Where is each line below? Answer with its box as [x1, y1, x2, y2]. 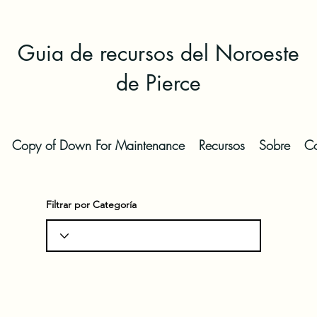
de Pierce [115, 69, 201, 97]
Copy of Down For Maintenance [12, 137, 185, 154]
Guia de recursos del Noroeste [17, 39, 299, 67]
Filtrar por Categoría [46, 198, 137, 211]
